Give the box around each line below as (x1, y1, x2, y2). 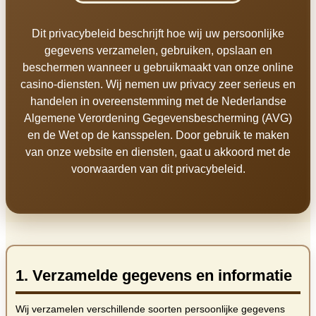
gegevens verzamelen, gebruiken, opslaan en (44, 44, 272, 57)
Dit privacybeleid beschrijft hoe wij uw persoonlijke (32, 28, 284, 40)
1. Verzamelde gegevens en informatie (16, 267, 292, 285)
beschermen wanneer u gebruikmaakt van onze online (23, 61, 293, 74)
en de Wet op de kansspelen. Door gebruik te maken (27, 129, 289, 142)
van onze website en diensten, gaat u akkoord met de (25, 146, 291, 159)
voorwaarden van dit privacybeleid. (71, 163, 245, 176)
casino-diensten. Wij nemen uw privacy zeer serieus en (20, 78, 296, 91)
